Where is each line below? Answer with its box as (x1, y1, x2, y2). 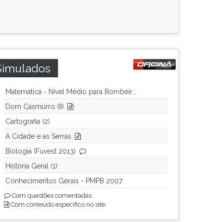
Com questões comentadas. (10, 192, 93, 199)
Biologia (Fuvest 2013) (5, 147, 76, 155)
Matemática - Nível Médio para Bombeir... (5, 88, 136, 96)
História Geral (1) (5, 162, 57, 170)
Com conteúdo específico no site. (9, 201, 107, 208)
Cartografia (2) (5, 117, 50, 125)
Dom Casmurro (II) (5, 103, 64, 111)
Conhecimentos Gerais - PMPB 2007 (5, 177, 122, 185)
